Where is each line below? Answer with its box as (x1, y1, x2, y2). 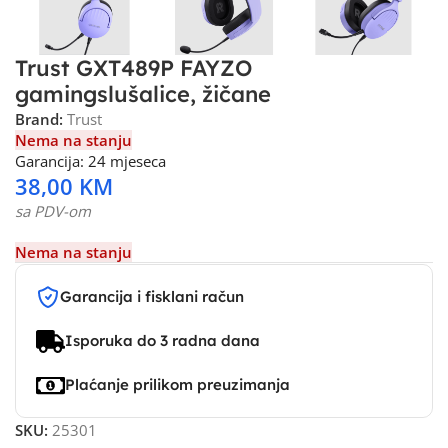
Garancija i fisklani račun (60, 287, 244, 306)
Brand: (15, 109, 67, 129)
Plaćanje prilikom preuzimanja (64, 375, 290, 394)
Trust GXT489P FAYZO (15, 54, 252, 82)
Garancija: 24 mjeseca (15, 151, 166, 171)
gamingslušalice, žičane (15, 80, 271, 108)
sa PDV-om (15, 201, 91, 221)
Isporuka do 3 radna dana (64, 331, 260, 350)
